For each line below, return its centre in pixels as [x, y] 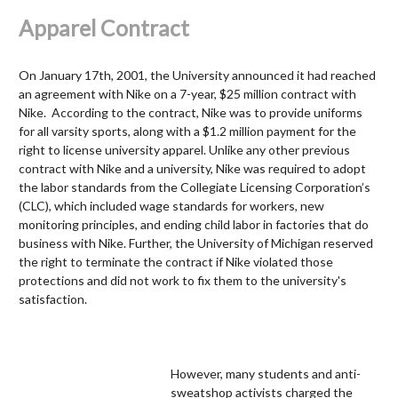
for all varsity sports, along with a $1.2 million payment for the [187, 131]
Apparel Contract [104, 28]
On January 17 [59, 75]
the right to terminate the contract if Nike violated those [176, 261]
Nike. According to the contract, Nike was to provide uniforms [191, 112]
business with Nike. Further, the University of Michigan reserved [196, 243]
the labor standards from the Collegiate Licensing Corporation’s [195, 187]
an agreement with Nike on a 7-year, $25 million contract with [187, 93]
